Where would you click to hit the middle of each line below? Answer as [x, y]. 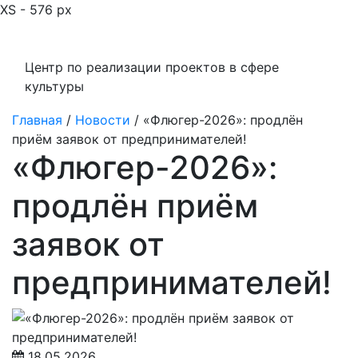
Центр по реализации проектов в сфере [152, 67]
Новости [103, 120]
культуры [54, 86]
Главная [37, 120]
